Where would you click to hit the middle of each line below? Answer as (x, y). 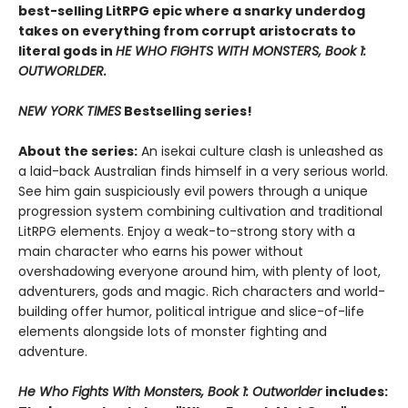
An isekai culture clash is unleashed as (260, 151)
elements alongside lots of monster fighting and (173, 331)
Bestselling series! (187, 111)
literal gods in (67, 51)
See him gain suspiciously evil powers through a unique (193, 191)
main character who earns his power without (161, 251)
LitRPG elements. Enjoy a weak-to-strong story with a (187, 231)
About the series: (78, 151)
